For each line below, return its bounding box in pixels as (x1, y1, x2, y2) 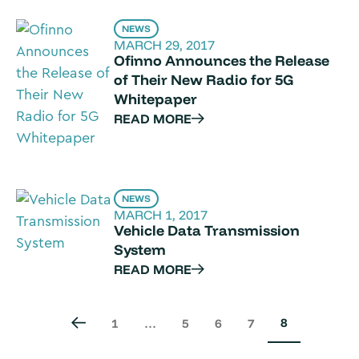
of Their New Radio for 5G (114, 71, 294, 89)
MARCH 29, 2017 (114, 37, 216, 53)
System (114, 240, 167, 259)
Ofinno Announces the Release (114, 51, 330, 70)
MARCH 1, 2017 (114, 207, 208, 223)
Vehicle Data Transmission (114, 221, 301, 240)
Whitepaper (114, 90, 198, 108)
